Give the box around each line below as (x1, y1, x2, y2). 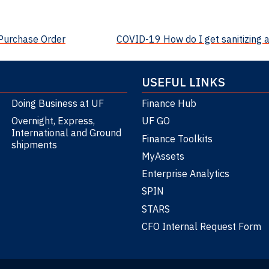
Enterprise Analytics (142, 168, 229, 180)
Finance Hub (142, 97, 196, 110)
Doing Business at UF (11, 97, 104, 110)
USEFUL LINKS (142, 74, 225, 91)
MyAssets (142, 150, 184, 162)
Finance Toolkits (142, 132, 213, 145)
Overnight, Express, (11, 115, 95, 127)
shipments (11, 139, 57, 151)
